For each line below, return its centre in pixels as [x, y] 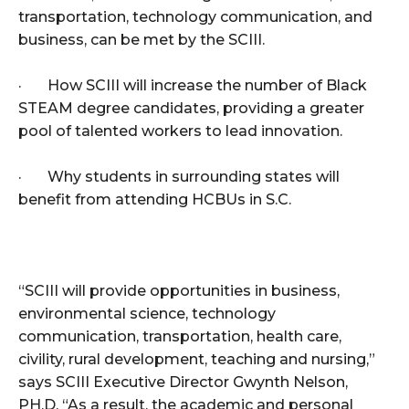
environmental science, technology [147, 314]
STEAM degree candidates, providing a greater [191, 109]
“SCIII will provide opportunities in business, [179, 291]
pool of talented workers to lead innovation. [180, 131]
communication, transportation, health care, [180, 337]
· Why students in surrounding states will [179, 177]
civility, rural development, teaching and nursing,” [197, 360]
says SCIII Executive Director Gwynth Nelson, [183, 383]
